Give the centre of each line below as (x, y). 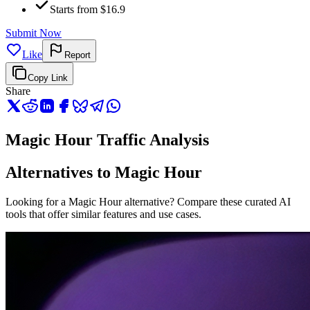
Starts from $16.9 (88, 10)
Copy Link (48, 78)
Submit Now (34, 33)
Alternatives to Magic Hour (104, 173)
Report (77, 55)
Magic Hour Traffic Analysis (107, 140)
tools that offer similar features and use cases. (103, 215)
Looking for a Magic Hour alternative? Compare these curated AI (148, 202)
